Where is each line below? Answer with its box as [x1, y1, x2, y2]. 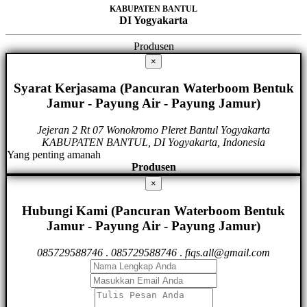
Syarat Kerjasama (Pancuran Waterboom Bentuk [13, 81, 294, 96]
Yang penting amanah [7, 149, 101, 161]
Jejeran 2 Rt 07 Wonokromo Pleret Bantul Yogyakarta [37, 124, 270, 136]
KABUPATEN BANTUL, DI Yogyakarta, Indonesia [42, 136, 265, 149]
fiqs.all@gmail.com [185, 246, 270, 258]
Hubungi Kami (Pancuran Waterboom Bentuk [22, 203, 285, 218]
